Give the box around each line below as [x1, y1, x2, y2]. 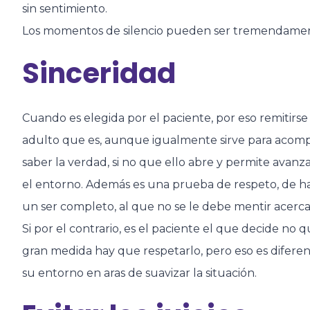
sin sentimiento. [22, 1, 107, 15]
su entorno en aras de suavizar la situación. [22, 266, 257, 280]
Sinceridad [22, 53, 176, 93]
